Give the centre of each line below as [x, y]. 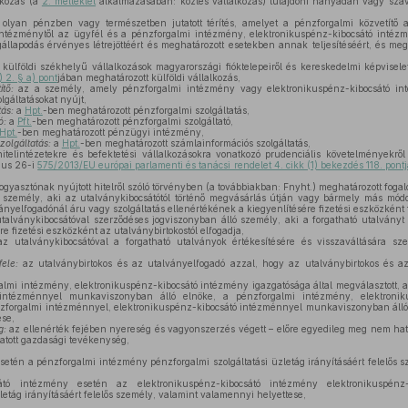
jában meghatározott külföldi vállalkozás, [148, 77]
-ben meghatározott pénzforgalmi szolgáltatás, [146, 110]
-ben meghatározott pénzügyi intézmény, [110, 132]
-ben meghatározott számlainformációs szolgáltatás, [195, 143]
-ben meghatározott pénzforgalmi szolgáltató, [132, 121]
